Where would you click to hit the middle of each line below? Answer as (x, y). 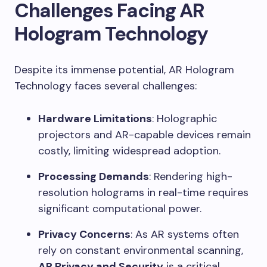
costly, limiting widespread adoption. (129, 151)
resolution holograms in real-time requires (143, 193)
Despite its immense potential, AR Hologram (124, 70)
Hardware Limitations (95, 119)
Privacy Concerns (84, 235)
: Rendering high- (191, 177)
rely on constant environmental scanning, (141, 251)
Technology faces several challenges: (105, 86)
